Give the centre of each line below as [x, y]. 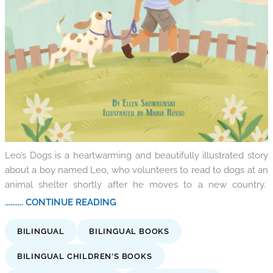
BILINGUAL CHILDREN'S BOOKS [84, 256]
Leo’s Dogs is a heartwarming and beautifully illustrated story [136, 155]
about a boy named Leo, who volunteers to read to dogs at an [136, 169]
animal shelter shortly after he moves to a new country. [136, 184]
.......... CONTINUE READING [60, 202]
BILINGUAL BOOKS [129, 231]
